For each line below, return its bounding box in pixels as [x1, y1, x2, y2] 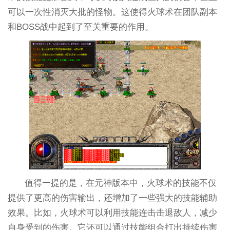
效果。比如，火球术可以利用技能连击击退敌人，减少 [7, 208, 217, 218]
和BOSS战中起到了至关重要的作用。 [7, 22, 154, 32]
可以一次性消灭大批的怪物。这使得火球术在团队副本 [7, 7, 217, 17]
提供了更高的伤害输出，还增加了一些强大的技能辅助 [7, 193, 217, 203]
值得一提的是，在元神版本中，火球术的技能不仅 [25, 178, 217, 188]
